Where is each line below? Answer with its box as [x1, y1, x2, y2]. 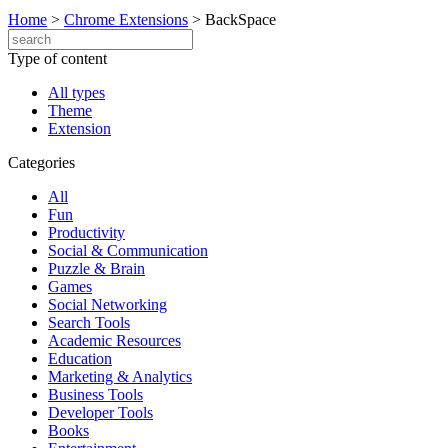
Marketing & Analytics [48, 368, 192, 385]
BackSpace [205, 11, 276, 28]
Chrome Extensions [64, 11, 188, 28]
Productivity [48, 224, 125, 241]
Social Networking [48, 296, 167, 313]
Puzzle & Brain [48, 260, 145, 277]
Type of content [8, 50, 107, 67]
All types [48, 84, 105, 101]
